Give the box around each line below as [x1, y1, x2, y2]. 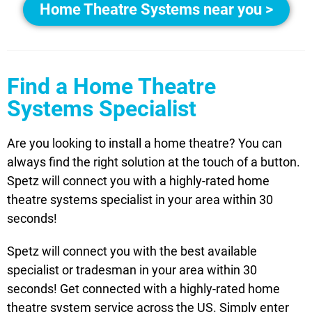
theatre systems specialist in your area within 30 [7, 192, 273, 208]
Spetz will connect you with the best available [7, 244, 257, 259]
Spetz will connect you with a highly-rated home [7, 173, 270, 189]
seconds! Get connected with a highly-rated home [7, 281, 280, 297]
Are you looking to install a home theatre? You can [7, 136, 282, 151]
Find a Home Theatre [7, 73, 216, 100]
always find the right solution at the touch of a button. [7, 155, 300, 170]
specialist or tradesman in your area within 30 [7, 263, 257, 278]
